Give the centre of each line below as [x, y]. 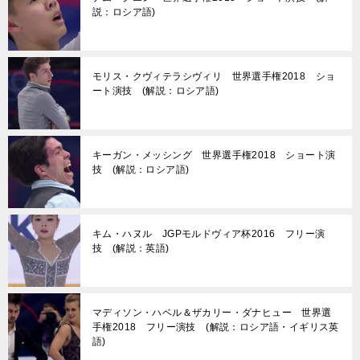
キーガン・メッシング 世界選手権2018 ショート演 [214, 155]
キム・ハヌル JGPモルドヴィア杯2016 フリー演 [209, 234]
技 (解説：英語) [131, 249]
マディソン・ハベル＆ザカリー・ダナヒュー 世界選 [212, 313]
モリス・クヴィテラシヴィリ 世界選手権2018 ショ [214, 77]
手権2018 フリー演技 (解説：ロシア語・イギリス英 [216, 327]
